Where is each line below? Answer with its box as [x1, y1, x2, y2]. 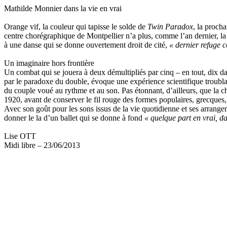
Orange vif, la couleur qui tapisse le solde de [4, 22, 147, 31]
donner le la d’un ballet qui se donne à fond [4, 113, 144, 122]
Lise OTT [4, 132, 36, 140]
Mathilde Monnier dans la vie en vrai [4, 4, 122, 13]
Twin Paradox [147, 22, 193, 31]
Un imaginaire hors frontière [4, 59, 94, 67]
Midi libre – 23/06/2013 [4, 141, 80, 149]
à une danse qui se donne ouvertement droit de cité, [4, 41, 169, 49]
